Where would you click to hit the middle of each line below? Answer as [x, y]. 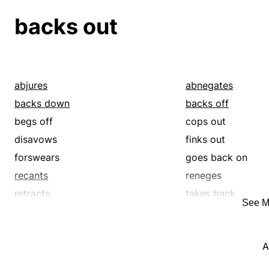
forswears [37, 158]
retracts [32, 194]
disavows [36, 140]
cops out [205, 122]
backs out [66, 27]
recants [31, 176]
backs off [207, 104]
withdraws [209, 212]
